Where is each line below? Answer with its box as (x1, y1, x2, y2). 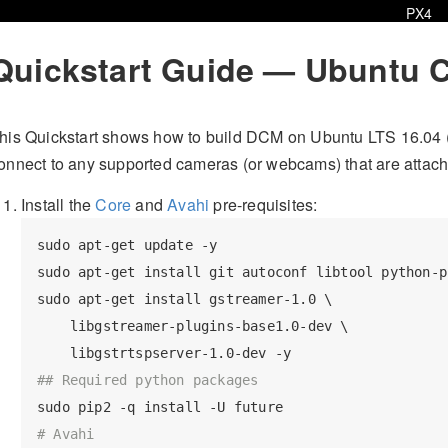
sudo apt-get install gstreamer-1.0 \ (37, 291, 333, 308)
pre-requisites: (209, 192, 318, 216)
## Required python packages (37, 372, 259, 389)
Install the (21, 192, 96, 216)
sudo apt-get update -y (37, 237, 218, 254)
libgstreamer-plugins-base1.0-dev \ (37, 318, 349, 335)
